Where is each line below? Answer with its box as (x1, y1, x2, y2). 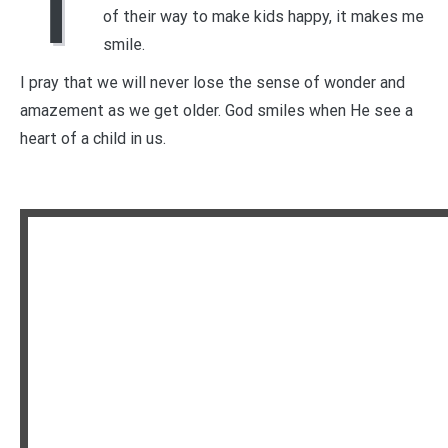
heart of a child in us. (20, 128, 166, 148)
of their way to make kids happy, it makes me (103, 6, 424, 26)
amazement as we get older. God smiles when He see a (20, 100, 413, 120)
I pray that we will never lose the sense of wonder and (20, 72, 405, 92)
